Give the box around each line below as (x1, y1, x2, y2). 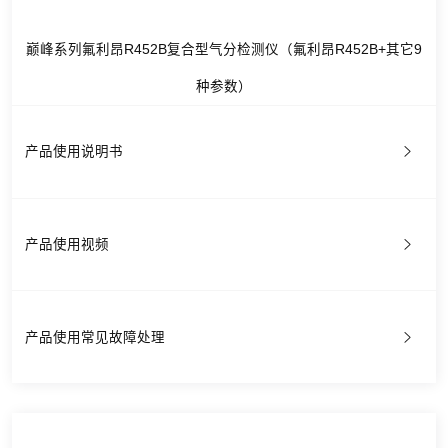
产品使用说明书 (24, 144, 123, 160)
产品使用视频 (24, 237, 109, 253)
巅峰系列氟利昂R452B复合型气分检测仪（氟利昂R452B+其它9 (26, 41, 422, 57)
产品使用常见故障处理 (24, 329, 165, 345)
